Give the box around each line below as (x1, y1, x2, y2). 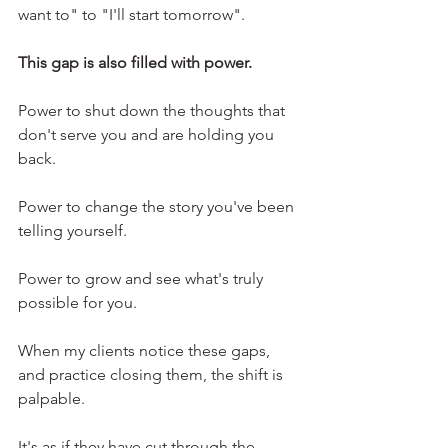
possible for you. (18, 293, 137, 312)
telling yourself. (18, 221, 127, 240)
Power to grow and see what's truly (18, 269, 267, 288)
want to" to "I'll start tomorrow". (18, 5, 245, 24)
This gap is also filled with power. (18, 53, 252, 72)
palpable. (18, 389, 85, 408)
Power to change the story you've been (18, 197, 298, 216)
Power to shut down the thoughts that (18, 101, 289, 120)
